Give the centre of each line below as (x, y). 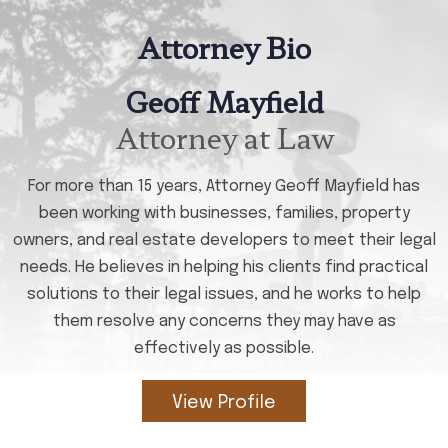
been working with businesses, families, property (224, 213)
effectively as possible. (224, 348)
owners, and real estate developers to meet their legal (224, 240)
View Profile (224, 403)
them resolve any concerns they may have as (224, 321)
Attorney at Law (224, 137)
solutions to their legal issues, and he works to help (224, 294)
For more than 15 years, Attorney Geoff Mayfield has (224, 186)
